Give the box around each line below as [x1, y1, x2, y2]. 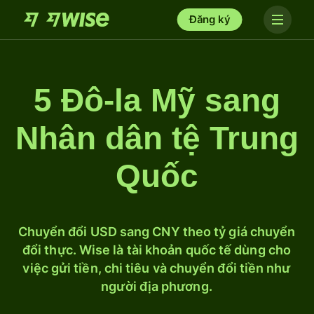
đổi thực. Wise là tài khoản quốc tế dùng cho [22, 243, 291, 257]
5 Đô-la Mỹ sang [34, 82, 280, 118]
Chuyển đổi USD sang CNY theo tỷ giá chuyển [18, 224, 296, 239]
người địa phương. [101, 279, 212, 294]
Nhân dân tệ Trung [15, 120, 299, 156]
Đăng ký [189, 13, 231, 26]
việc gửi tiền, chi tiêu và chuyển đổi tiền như [22, 261, 291, 275]
